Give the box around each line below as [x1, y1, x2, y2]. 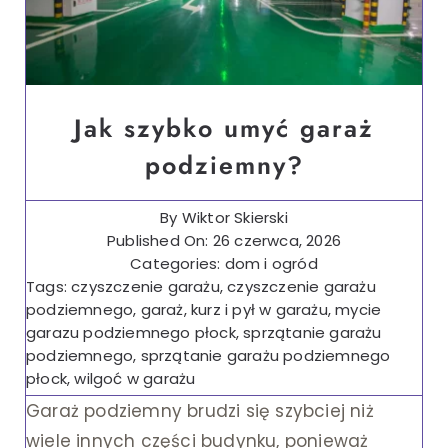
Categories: [130, 252, 225, 274]
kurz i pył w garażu [191, 298, 328, 320]
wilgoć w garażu [74, 367, 196, 389]
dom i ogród [224, 252, 318, 274]
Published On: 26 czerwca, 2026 [107, 229, 341, 251]
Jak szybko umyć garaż [74, 109, 374, 146]
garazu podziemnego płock [25, 321, 236, 343]
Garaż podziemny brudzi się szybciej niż [25, 398, 374, 423]
